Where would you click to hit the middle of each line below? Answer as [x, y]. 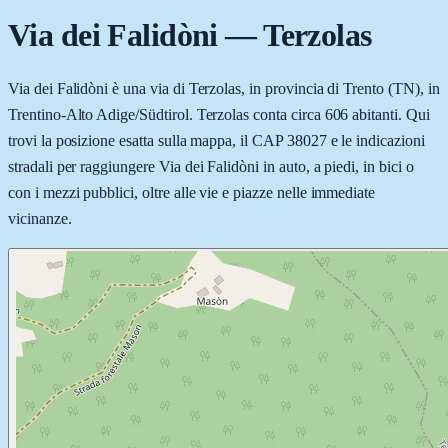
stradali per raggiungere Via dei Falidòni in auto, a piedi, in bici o [211, 166]
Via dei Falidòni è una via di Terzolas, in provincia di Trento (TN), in [224, 88]
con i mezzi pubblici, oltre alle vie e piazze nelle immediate [192, 192]
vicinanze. [40, 218]
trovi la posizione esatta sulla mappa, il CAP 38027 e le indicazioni [216, 140]
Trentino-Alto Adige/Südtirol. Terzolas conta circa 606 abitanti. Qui [219, 114]
